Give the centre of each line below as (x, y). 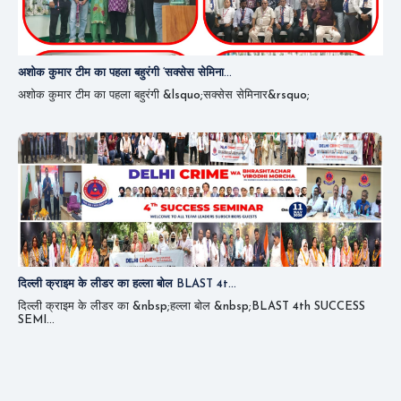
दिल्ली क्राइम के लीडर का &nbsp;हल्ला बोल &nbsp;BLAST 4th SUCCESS (192, 306)
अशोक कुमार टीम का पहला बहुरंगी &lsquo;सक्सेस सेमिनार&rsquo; (164, 95)
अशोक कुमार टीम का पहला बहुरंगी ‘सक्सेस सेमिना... (125, 73)
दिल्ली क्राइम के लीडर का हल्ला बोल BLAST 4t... (127, 284)
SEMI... (36, 320)
